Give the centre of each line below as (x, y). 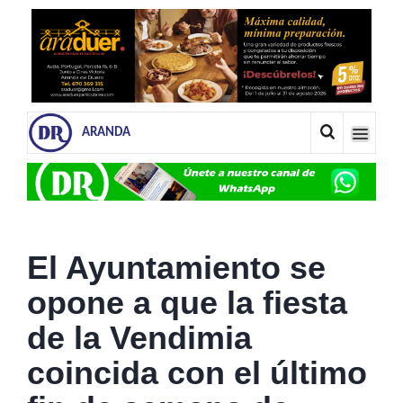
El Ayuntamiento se (176, 267)
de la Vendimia (139, 337)
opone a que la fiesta (187, 302)
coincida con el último (197, 372)
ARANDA (106, 132)
